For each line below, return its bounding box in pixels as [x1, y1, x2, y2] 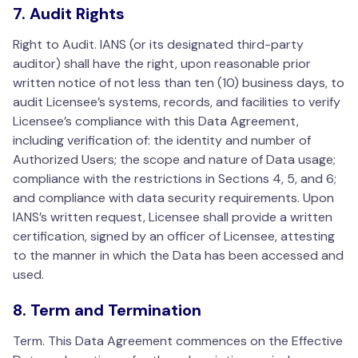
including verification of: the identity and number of [13, 132, 311, 149]
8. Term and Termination [13, 300, 201, 321]
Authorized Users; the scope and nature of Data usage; [13, 151, 336, 169]
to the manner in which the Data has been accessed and [13, 247, 344, 265]
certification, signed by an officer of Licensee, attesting [13, 228, 335, 245]
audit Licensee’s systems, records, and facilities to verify [13, 93, 340, 111]
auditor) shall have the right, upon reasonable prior [13, 55, 311, 73]
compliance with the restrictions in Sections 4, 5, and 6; [13, 170, 336, 188]
